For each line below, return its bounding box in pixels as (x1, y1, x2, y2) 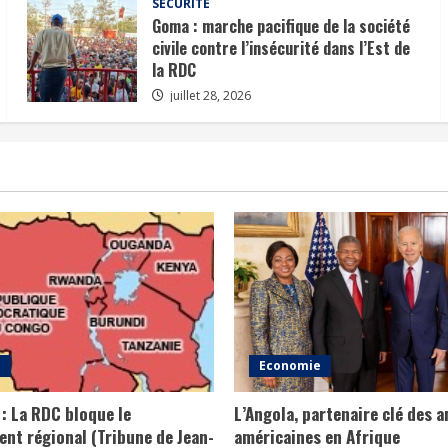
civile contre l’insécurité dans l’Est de (152, 35, 411, 60)
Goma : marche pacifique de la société (152, 13, 411, 38)
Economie (259, 356, 321, 374)
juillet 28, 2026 (167, 86, 252, 104)
